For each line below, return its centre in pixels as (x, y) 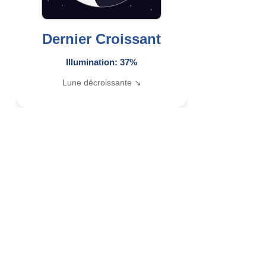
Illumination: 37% (102, 62)
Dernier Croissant (102, 39)
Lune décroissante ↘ (102, 83)
